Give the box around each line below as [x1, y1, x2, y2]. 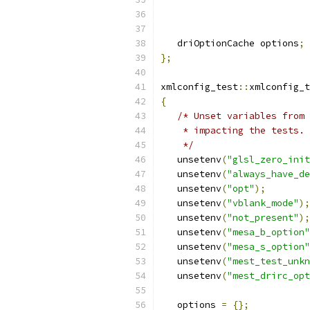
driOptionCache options [161, 37, 299, 49]
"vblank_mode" [227, 197, 299, 209]
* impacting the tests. [161, 125, 304, 136]
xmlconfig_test [161, 81, 238, 93]
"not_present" [227, 212, 299, 224]
